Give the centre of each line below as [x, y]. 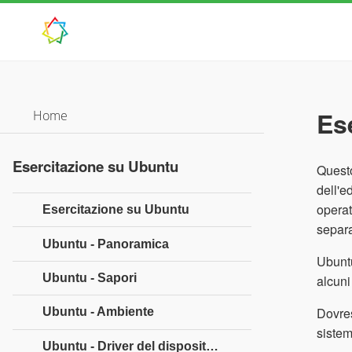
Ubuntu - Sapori [90, 277]
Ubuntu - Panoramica [106, 244]
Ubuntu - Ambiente [98, 312]
